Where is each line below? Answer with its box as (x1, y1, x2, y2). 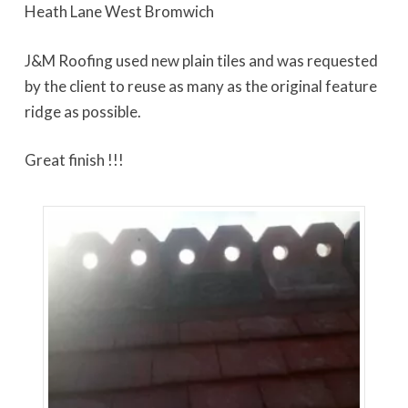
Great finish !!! (24, 150, 124, 169)
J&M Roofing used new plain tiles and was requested (24, 50, 378, 70)
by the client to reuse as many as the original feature (24, 76, 377, 96)
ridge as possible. (24, 101, 141, 121)
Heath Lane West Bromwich (24, 2, 214, 21)
